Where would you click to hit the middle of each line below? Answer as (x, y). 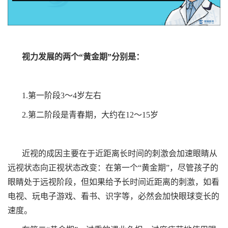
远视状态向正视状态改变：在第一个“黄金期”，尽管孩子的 (113, 168)
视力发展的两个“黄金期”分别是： (83, 57)
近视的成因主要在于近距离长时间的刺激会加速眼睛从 (120, 154)
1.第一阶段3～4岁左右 (62, 96)
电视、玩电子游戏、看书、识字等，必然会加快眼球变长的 (113, 196)
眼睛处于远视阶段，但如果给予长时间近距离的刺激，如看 (113, 182)
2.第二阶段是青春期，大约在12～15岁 (90, 115)
